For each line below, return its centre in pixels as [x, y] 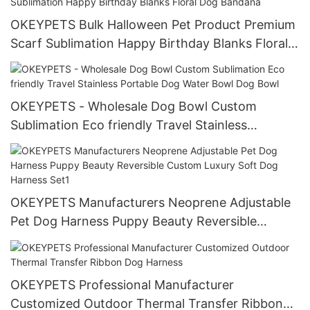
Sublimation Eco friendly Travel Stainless [129, 125]
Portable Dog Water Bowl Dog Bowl [115, 143]
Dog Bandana [50, 62]
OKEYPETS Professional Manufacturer [122, 284]
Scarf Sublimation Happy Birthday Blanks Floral [149, 43]
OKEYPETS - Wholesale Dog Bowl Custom [134, 106]
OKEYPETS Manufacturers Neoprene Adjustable [151, 203]
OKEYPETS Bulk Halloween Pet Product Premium [153, 24]
